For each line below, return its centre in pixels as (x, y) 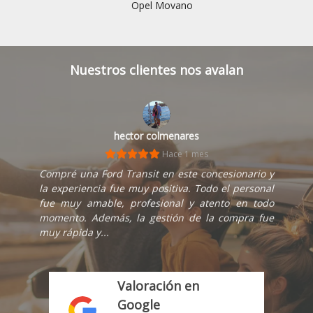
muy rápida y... (74, 232)
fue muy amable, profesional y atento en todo (156, 202)
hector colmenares (156, 135)
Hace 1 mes (184, 153)
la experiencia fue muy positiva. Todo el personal (156, 188)
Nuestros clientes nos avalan (156, 70)
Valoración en (159, 286)
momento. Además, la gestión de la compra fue (156, 217)
